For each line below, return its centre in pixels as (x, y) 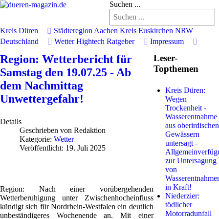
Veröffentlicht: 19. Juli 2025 (63, 148)
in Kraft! (178, 187)
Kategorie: (37, 139)
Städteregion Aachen (86, 31)
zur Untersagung (191, 161)
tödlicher (178, 205)
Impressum (167, 41)
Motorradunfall (188, 213)
